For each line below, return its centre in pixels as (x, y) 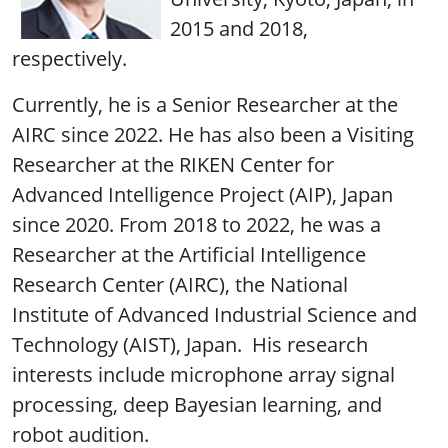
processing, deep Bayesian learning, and (197, 404)
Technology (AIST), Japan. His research (190, 344)
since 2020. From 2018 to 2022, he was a (196, 224)
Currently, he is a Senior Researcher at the (205, 104)
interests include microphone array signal (203, 374)
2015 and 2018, (239, 28)
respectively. (69, 58)
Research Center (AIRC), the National (180, 284)
